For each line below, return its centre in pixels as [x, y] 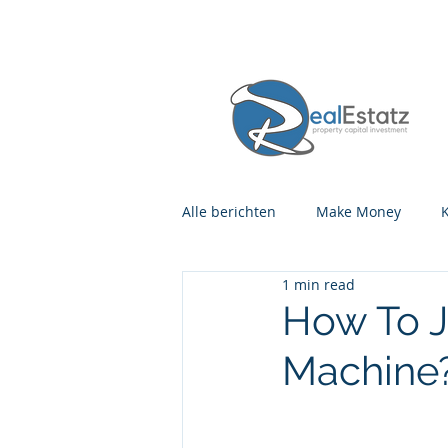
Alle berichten [229, 211]
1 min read [318, 284]
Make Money [358, 211]
